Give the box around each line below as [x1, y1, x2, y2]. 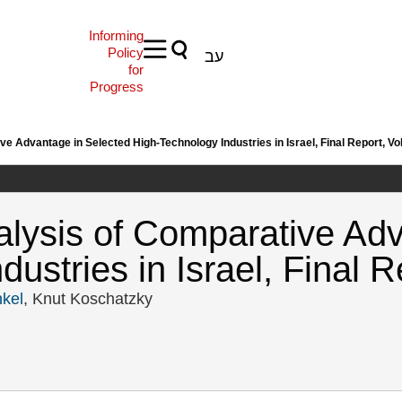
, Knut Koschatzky [23, 290, 153, 308]
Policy [107, 45, 144, 60]
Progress [89, 79, 144, 94]
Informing [88, 28, 144, 43]
